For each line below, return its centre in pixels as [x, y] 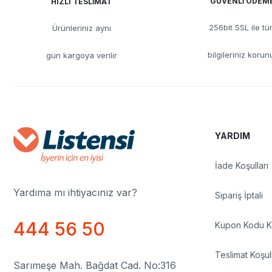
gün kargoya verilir [81, 56]
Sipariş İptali [239, 195]
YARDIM [233, 136]
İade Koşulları [242, 166]
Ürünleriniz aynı [81, 28]
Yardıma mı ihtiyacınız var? [75, 193]
